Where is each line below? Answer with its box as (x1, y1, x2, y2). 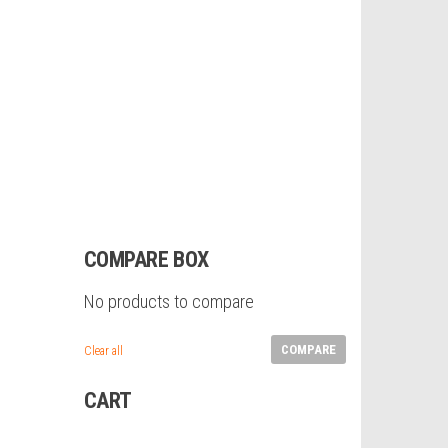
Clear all (83, 344, 123, 358)
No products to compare (83, 291, 254, 312)
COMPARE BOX (83, 247, 209, 272)
